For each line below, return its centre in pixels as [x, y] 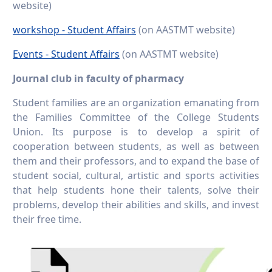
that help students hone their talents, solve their [136, 190]
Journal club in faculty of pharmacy [98, 79]
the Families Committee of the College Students [136, 117]
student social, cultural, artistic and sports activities [136, 176]
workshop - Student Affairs [74, 30]
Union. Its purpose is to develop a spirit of [136, 132]
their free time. [47, 219]
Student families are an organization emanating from [136, 103]
